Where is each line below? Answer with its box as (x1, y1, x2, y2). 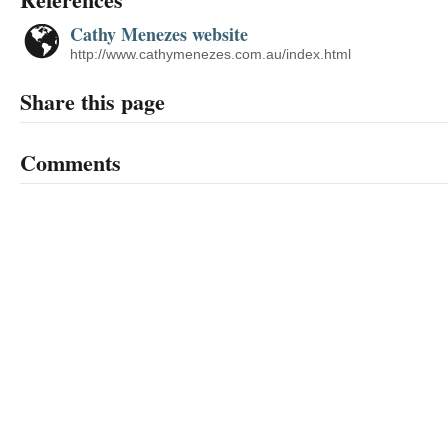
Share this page (20, 85, 165, 118)
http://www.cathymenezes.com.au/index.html (70, 46, 351, 62)
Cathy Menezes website (70, 21, 248, 47)
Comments (20, 146, 121, 179)
